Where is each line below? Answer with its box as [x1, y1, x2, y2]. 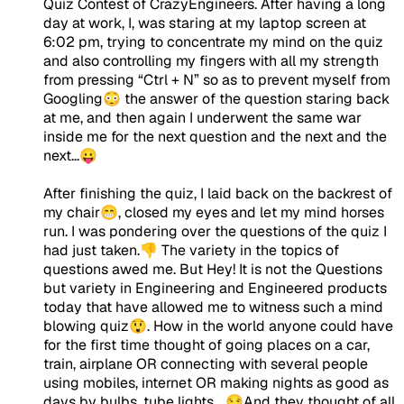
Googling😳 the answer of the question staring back [43, 88, 390, 108]
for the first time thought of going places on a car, [43, 335, 370, 354]
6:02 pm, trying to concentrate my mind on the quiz [43, 32, 383, 51]
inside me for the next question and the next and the [43, 126, 387, 146]
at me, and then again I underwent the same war [43, 107, 362, 127]
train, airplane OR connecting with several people [43, 353, 368, 373]
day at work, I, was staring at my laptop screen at [43, 13, 366, 32]
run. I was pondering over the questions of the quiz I [43, 221, 387, 241]
